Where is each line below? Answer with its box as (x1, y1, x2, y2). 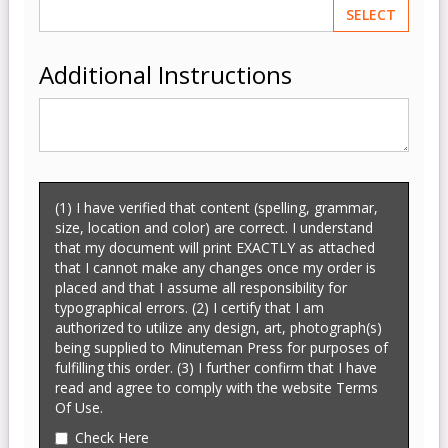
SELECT (346, 5, 396, 24)
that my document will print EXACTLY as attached (55, 238, 375, 257)
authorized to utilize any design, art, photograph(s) (55, 318, 382, 337)
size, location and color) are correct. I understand (55, 218, 373, 237)
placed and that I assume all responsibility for (55, 278, 347, 297)
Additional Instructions (39, 58, 292, 91)
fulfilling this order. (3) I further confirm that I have (55, 358, 377, 377)
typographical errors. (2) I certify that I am (55, 298, 324, 317)
